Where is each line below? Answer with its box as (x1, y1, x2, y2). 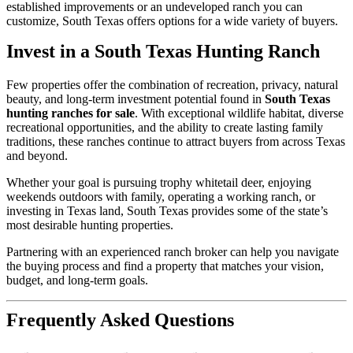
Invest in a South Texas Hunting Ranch (6, 41, 320, 62)
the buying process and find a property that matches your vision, (6, 259, 324, 273)
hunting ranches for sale (6, 106, 135, 121)
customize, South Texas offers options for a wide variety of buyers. (6, 14, 338, 28)
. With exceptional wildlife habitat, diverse (135, 106, 344, 121)
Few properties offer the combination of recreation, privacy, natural (6, 78, 338, 92)
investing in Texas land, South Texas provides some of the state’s (6, 204, 328, 218)
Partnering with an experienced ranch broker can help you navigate (6, 245, 339, 259)
